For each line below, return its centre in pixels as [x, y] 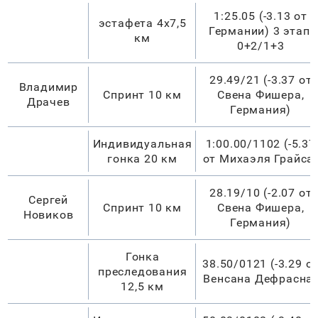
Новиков [48, 214]
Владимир [48, 87]
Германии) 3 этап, [261, 31]
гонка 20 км [143, 158]
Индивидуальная [142, 143]
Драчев [48, 102]
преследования [143, 271]
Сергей [49, 199]
